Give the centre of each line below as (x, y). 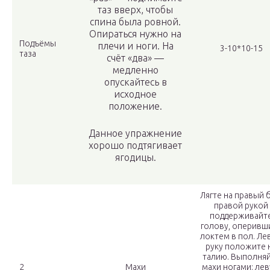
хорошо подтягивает (135, 146)
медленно (135, 70)
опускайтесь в (135, 82)
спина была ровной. (135, 22)
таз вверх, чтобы (135, 10)
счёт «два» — (135, 58)
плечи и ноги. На (135, 46)
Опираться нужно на (135, 34)
